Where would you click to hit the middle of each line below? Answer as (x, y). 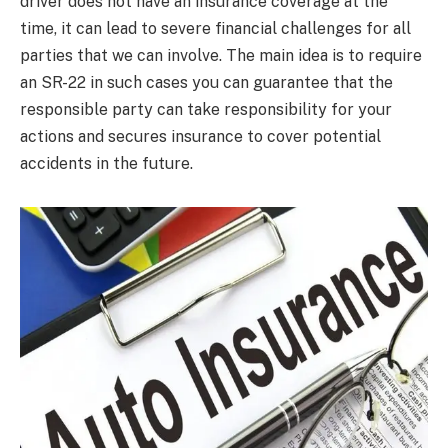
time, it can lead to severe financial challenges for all (215, 28)
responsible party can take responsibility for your (206, 109)
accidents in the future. (106, 163)
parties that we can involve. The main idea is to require (221, 55)
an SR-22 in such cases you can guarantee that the (206, 82)
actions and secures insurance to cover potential (200, 136)
